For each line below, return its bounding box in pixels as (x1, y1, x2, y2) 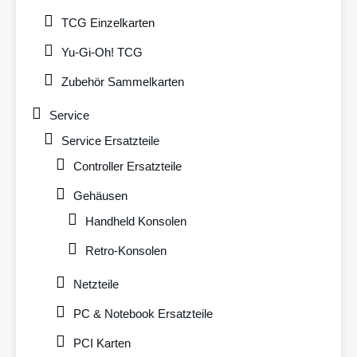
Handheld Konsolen (85, 214, 186, 229)
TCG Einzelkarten (61, 16, 155, 30)
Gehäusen (73, 189, 127, 203)
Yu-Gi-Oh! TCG (61, 45, 143, 60)
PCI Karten (73, 336, 131, 351)
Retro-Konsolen (85, 244, 167, 258)
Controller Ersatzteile (73, 159, 182, 174)
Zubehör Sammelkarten (61, 75, 184, 89)
